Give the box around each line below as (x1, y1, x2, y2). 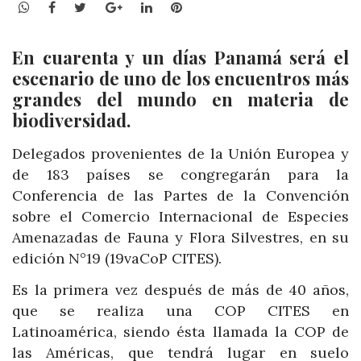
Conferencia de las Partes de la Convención (12, 185, 349, 205)
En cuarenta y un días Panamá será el (12, 44, 349, 69)
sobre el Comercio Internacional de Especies (12, 206, 349, 226)
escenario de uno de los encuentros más (12, 65, 349, 90)
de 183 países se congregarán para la (12, 164, 349, 184)
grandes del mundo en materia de (12, 86, 349, 111)
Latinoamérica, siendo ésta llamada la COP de (12, 322, 349, 342)
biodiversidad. (12, 107, 131, 132)
